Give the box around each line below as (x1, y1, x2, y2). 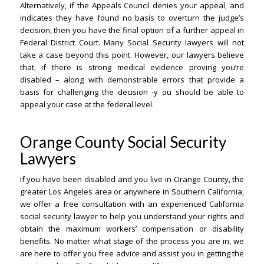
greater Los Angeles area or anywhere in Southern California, (19, 186, 245, 197)
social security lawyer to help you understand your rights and (19, 211, 245, 222)
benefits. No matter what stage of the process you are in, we (19, 236, 245, 247)
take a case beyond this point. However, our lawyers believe (19, 49, 245, 61)
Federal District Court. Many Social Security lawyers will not (19, 37, 245, 48)
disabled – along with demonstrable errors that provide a (19, 74, 245, 85)
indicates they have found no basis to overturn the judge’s (19, 12, 245, 24)
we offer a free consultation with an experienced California (19, 199, 245, 210)
